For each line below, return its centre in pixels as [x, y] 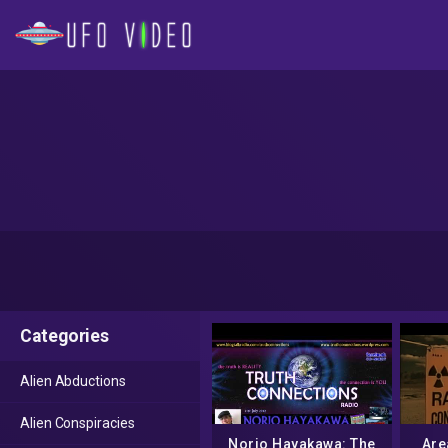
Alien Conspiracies [77, 423]
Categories [65, 336]
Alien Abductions [73, 381]
